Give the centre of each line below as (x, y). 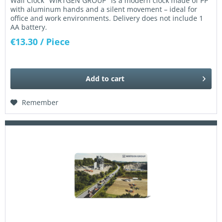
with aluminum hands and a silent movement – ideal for (104, 9)
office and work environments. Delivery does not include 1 (107, 18)
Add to (98, 78)
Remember (40, 102)
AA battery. (29, 27)
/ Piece (55, 42)
